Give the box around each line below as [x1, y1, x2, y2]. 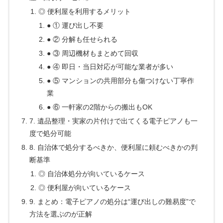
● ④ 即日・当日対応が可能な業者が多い [46, 63, 173, 71]
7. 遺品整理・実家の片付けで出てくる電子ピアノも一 [29, 117, 198, 125]
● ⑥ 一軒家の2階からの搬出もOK [46, 103, 152, 111]
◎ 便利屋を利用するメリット [38, 7, 131, 15]
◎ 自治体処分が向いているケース [38, 169, 145, 178]
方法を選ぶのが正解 [29, 210, 93, 218]
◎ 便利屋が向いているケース [38, 183, 131, 192]
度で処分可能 [29, 129, 72, 138]
